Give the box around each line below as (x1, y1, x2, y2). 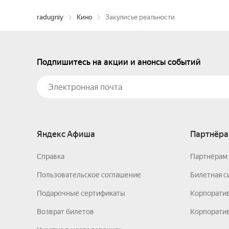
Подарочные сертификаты (37, 189, 125, 197)
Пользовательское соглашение (37, 171, 141, 179)
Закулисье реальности (105, 13, 175, 21)
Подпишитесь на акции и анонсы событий (37, 57, 201, 67)
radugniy (37, 13, 63, 21)
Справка (37, 152, 64, 161)
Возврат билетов (37, 208, 94, 216)
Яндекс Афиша (37, 129, 95, 139)
